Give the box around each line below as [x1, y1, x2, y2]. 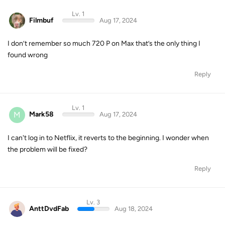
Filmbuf [29, 16, 54, 25]
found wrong [8, 51, 48, 59]
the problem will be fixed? [8, 145, 87, 154]
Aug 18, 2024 [114, 204, 153, 212]
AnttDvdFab [29, 204, 69, 213]
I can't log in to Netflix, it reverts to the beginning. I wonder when [8, 133, 209, 142]
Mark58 [29, 110, 54, 119]
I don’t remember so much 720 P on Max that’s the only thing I [8, 39, 200, 48]
